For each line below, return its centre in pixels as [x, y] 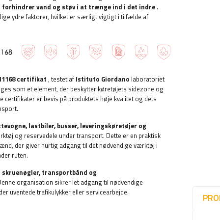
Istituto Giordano [103, 79]
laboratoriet [147, 79]
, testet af [61, 79]
